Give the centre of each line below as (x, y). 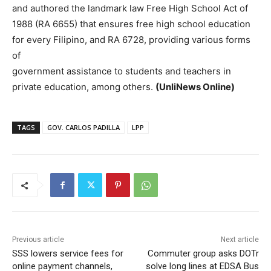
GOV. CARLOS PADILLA (83, 128)
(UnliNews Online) (195, 87)
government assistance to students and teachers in (122, 71)
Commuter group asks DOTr (203, 254)
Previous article (38, 240)
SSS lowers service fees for (68, 254)
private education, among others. (84, 87)
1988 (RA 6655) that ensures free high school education (131, 24)
